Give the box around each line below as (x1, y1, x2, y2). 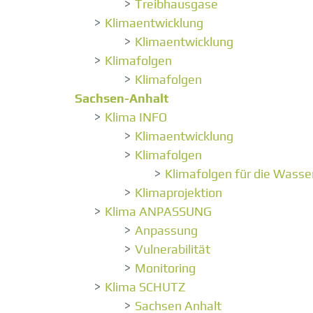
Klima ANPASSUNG (105, 204, 212, 219)
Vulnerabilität (135, 242, 210, 257)
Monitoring (135, 261, 196, 276)
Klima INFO (105, 110, 167, 125)
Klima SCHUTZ (105, 279, 185, 295)
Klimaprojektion (135, 185, 222, 201)
